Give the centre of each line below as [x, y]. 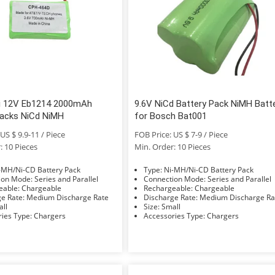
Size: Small [171, 206]
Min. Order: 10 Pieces [173, 146]
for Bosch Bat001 [171, 116]
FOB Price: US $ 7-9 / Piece [181, 134]
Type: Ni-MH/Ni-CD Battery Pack [209, 169]
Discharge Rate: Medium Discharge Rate [67, 197]
